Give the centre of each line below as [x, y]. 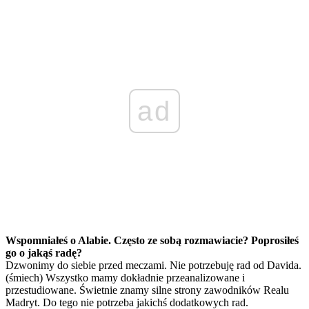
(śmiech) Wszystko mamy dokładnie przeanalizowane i [125, 277]
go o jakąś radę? [44, 252]
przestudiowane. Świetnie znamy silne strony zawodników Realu [147, 290]
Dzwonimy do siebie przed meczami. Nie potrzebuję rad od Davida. [153, 265]
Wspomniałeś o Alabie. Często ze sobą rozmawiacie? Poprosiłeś [152, 240]
